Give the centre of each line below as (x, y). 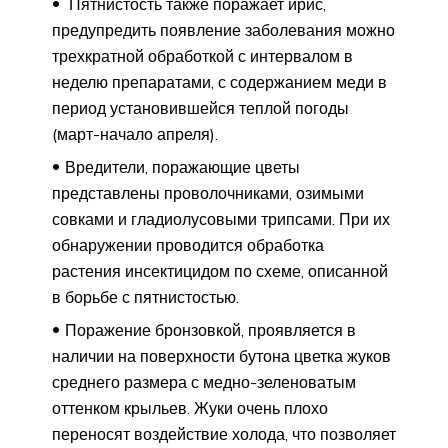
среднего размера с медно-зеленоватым (204, 382)
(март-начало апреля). (135, 134)
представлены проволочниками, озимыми (208, 193)
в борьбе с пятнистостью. (145, 297)
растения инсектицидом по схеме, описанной (220, 271)
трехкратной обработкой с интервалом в (202, 56)
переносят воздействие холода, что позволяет (224, 434)
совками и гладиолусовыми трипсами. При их (221, 219)
